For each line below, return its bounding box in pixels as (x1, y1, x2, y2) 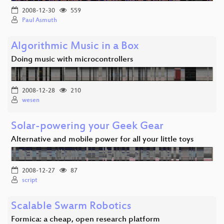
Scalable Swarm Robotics (11, 200, 131, 213)
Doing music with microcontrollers (11, 54, 133, 64)
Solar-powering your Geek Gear (11, 120, 163, 133)
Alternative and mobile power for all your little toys (11, 134, 193, 144)
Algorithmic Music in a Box (11, 40, 138, 53)
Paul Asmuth (22, 16, 57, 24)
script (22, 176, 37, 184)
